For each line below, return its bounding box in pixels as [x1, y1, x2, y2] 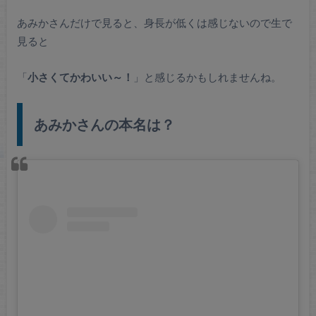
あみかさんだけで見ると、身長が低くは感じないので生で [16, 16, 292, 30]
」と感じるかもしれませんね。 [133, 70, 281, 83]
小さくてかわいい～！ [27, 70, 133, 83]
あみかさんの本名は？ [33, 116, 175, 133]
